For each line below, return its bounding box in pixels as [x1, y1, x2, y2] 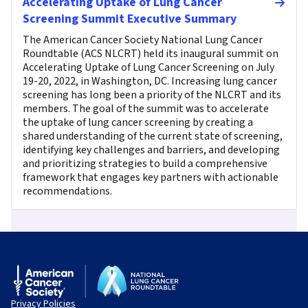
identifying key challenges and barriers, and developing [23, 142, 280, 157]
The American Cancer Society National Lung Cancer [23, 32, 263, 47]
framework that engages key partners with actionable [23, 169, 278, 185]
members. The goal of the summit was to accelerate [23, 100, 269, 116]
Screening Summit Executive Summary [23, 10, 236, 27]
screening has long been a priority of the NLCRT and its [23, 87, 281, 102]
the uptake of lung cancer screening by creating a [23, 114, 253, 130]
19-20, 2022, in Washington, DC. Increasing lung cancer [23, 73, 277, 89]
